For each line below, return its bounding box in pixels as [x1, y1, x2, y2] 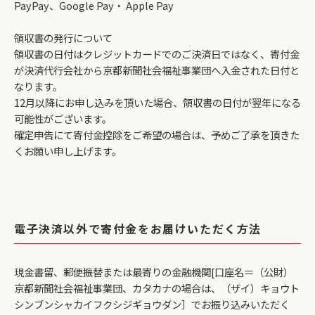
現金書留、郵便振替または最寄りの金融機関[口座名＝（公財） [14, 264, 293, 280]
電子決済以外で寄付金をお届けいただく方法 [14, 220, 262, 238]
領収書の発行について [14, 30, 112, 46]
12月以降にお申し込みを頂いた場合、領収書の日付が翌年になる [14, 95, 301, 110]
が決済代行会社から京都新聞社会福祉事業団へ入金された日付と [14, 63, 300, 78]
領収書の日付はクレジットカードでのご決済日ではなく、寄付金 [14, 46, 300, 62]
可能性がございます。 [14, 111, 112, 127]
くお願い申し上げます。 [14, 143, 122, 159]
